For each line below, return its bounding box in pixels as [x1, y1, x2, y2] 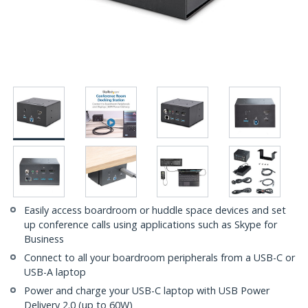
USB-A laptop [24, 265, 86, 279]
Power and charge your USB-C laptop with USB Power [24, 284, 269, 298]
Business [24, 232, 64, 246]
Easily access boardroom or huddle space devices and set [24, 203, 286, 217]
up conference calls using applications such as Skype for [24, 218, 277, 232]
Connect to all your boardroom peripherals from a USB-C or [24, 251, 295, 265]
